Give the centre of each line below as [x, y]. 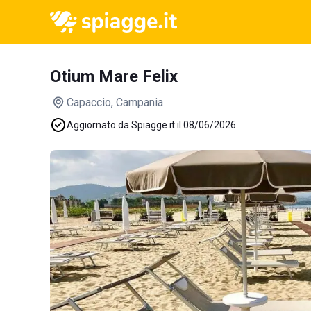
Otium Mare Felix [114, 76]
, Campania [137, 102]
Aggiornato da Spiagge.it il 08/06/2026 [151, 125]
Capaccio [89, 102]
